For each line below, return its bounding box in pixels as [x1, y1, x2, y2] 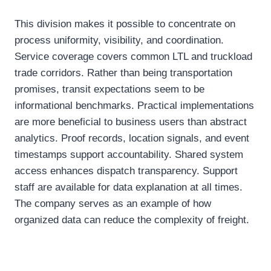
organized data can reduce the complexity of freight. [15, 214, 249, 226]
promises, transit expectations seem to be [15, 83, 204, 96]
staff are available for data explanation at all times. [15, 181, 243, 194]
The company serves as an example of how [15, 198, 211, 210]
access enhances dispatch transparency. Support [15, 165, 238, 177]
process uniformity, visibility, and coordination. [15, 34, 224, 47]
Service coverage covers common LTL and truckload [15, 51, 252, 63]
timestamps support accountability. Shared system [15, 149, 243, 161]
